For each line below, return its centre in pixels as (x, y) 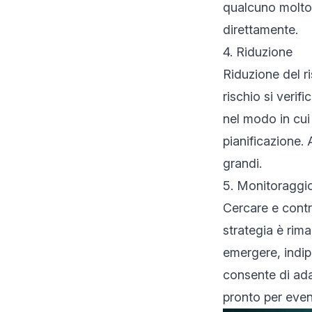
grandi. (242, 163)
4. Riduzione (258, 52)
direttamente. (260, 30)
